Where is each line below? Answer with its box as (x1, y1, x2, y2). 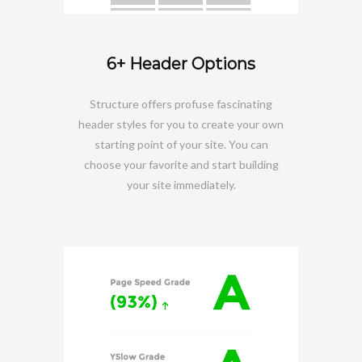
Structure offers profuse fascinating (90, 96, 272, 111)
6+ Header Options (107, 53, 255, 74)
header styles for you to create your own (78, 116, 284, 131)
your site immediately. (126, 177, 236, 192)
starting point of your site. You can (94, 137, 268, 151)
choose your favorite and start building (83, 157, 279, 171)
